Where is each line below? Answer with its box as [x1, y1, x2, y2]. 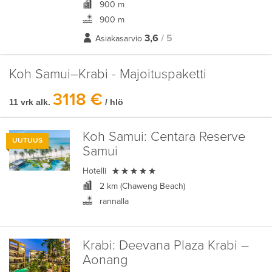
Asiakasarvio [95, 33, 142, 44]
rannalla [97, 196, 129, 206]
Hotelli [82, 166, 109, 176]
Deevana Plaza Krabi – [115, 237, 249, 254]
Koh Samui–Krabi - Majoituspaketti [9, 66, 206, 83]
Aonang [82, 252, 128, 268]
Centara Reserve [146, 129, 245, 145]
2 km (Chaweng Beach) [97, 181, 185, 191]
